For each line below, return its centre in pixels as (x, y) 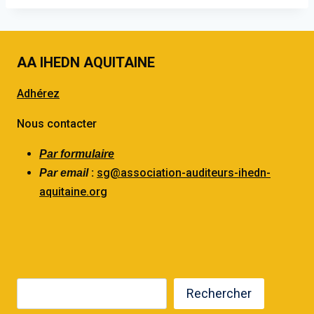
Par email (64, 173)
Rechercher (219, 294)
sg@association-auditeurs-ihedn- (184, 173)
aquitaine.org (73, 192)
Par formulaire (77, 154)
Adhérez (38, 94)
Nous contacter (57, 124)
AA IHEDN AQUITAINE (86, 63)
